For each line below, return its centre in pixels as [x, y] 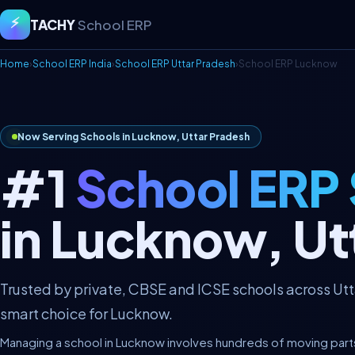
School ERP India [72, 64]
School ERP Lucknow [288, 64]
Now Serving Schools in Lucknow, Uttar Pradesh [134, 137]
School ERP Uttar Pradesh [175, 64]
